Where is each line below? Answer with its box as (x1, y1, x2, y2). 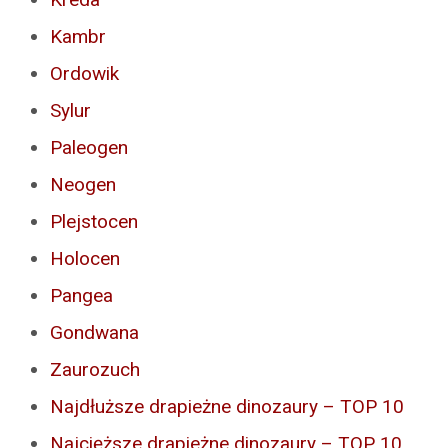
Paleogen (50, 135, 128, 159)
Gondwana (50, 320, 139, 344)
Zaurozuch (50, 357, 140, 381)
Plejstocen (50, 209, 138, 233)
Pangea (50, 283, 113, 307)
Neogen (50, 172, 116, 196)
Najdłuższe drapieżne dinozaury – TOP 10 (50, 394, 404, 418)
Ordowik (50, 61, 119, 85)
